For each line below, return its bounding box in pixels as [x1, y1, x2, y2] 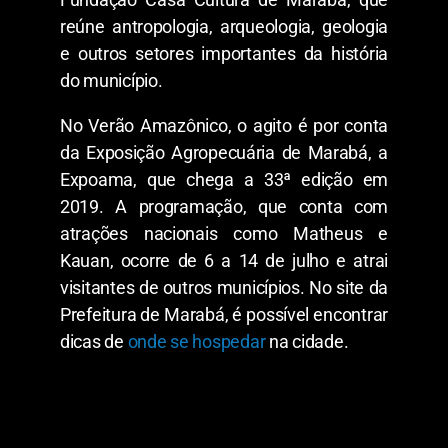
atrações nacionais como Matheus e [60, 222, 388, 244]
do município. [60, 69, 163, 91]
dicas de [60, 330, 128, 352]
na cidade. [265, 330, 349, 352]
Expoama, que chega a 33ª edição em [60, 168, 388, 190]
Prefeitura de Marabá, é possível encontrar [60, 303, 388, 325]
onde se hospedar [127, 330, 266, 352]
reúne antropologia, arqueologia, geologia [60, 15, 388, 37]
